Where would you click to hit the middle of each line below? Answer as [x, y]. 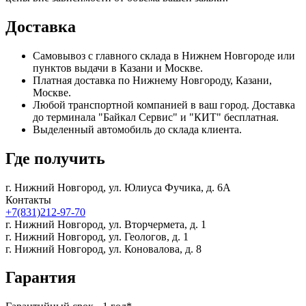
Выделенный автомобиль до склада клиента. [137, 129]
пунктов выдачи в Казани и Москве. [118, 68]
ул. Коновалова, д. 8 [155, 249]
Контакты [28, 199]
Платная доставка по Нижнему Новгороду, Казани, [152, 80]
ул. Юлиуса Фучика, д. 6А [170, 187]
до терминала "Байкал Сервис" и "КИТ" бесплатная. [156, 117]
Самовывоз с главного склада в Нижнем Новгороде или [164, 55]
